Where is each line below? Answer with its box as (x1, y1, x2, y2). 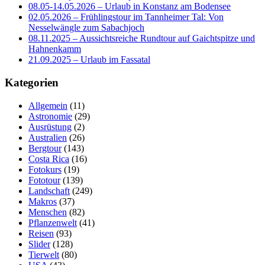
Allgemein (28, 100, 67, 111)
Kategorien (5, 76, 59, 89)
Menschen (28, 206, 67, 217)
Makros (28, 196, 57, 206)
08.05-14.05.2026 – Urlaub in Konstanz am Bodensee (28, 1, 231, 12)
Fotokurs (28, 164, 62, 174)
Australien (28, 132, 67, 143)
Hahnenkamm (28, 44, 81, 54)
